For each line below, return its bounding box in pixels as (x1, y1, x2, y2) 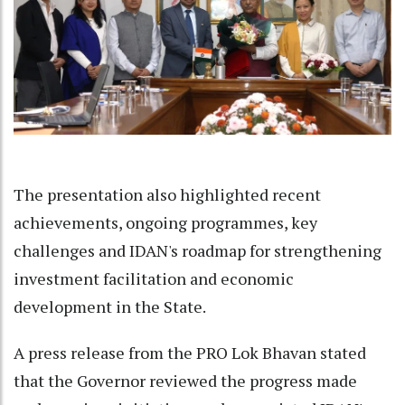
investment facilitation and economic (14, 267, 294, 289)
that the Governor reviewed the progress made (14, 369, 357, 391)
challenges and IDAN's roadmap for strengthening (14, 239, 381, 261)
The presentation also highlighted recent (14, 183, 321, 205)
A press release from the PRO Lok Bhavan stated (14, 341, 366, 363)
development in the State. (14, 295, 206, 317)
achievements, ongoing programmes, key (14, 211, 317, 233)
